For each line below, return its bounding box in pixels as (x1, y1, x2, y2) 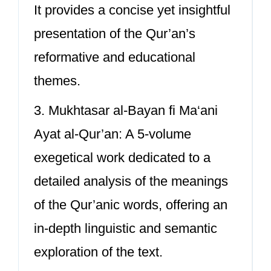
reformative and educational (34, 50, 195, 65)
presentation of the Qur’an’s (34, 26, 195, 41)
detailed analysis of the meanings (34, 174, 228, 189)
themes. (34, 73, 80, 88)
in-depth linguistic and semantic (34, 221, 217, 236)
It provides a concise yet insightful (34, 2, 230, 18)
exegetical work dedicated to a (34, 150, 211, 165)
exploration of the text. (34, 244, 163, 260)
